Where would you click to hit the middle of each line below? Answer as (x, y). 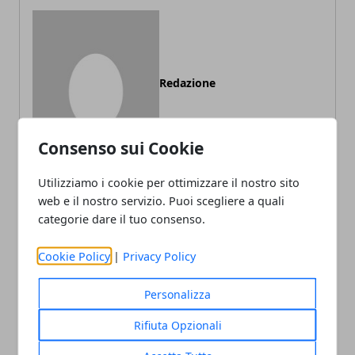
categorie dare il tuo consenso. (122, 219)
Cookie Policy (74, 256)
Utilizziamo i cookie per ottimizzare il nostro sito (169, 182)
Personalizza (177, 294)
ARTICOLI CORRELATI (83, 233)
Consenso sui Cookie (121, 148)
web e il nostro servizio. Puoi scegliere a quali (162, 200)
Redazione (187, 83)
